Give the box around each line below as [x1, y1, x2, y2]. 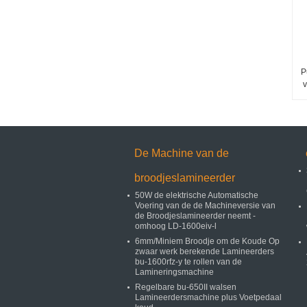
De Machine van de [134, 147, 229, 159]
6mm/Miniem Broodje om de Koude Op [135, 236, 280, 246]
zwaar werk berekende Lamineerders [135, 247, 274, 256]
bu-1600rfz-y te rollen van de [135, 257, 242, 267]
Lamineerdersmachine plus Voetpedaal [135, 293, 282, 302]
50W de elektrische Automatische [135, 191, 258, 200]
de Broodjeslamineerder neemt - [135, 211, 256, 221]
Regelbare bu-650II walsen [135, 282, 236, 292]
